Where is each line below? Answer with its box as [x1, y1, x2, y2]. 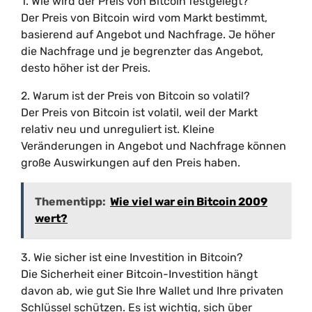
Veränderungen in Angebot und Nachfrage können [21, 139, 286, 153]
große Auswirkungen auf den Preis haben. [21, 156, 240, 169]
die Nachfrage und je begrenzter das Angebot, [21, 45, 263, 58]
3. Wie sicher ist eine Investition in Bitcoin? [21, 251, 243, 264]
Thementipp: [35, 195, 106, 208]
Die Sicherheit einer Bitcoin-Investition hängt [21, 267, 258, 281]
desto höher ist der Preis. [21, 61, 150, 75]
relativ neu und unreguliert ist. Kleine [21, 123, 214, 136]
